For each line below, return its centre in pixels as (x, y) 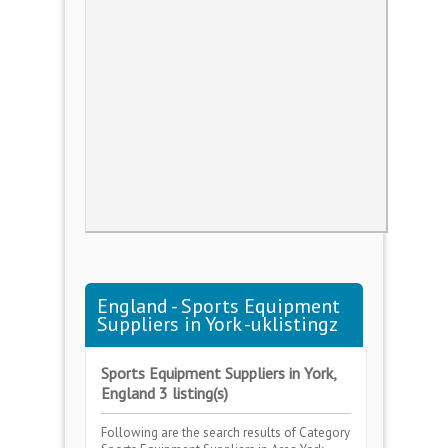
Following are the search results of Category (225, 432)
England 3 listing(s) (164, 393)
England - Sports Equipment (218, 306)
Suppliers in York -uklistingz (217, 324)
